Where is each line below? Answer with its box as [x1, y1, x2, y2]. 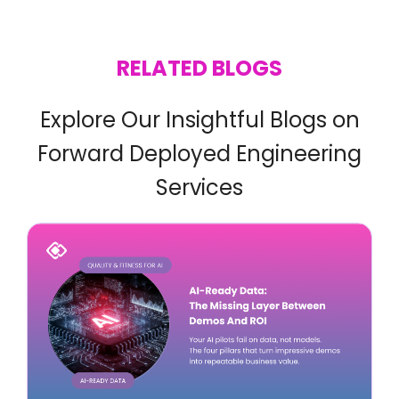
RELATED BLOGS [117, 53, 282, 84]
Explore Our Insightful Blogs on [39, 105, 360, 135]
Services [156, 173, 243, 203]
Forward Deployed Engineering [37, 139, 362, 169]
